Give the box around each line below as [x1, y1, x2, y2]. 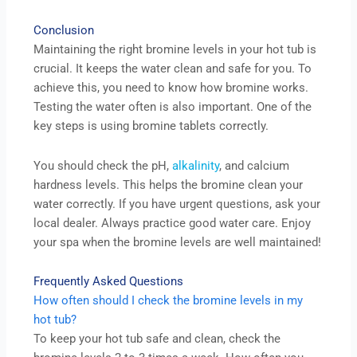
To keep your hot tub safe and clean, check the [33, 331, 281, 347]
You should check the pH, [33, 158, 173, 173]
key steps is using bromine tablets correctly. [33, 119, 269, 134]
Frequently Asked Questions [33, 274, 184, 289]
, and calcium [219, 158, 290, 173]
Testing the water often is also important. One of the [33, 100, 312, 115]
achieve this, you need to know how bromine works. [33, 80, 309, 96]
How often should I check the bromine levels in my [33, 293, 304, 308]
